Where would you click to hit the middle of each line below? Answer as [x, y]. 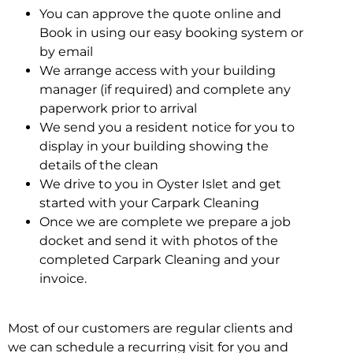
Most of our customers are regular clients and [150, 328]
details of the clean [99, 165]
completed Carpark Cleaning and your [160, 260]
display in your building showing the [154, 147]
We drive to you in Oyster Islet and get [160, 184]
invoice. [63, 279]
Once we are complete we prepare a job [165, 222]
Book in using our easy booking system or [171, 33]
